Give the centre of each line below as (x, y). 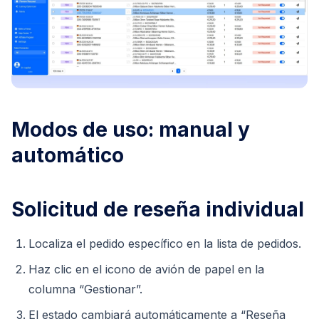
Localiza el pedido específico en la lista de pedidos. (165, 243)
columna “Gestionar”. (85, 289)
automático (68, 155)
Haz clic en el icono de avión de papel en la (146, 269)
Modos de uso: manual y (131, 129)
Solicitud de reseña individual (158, 209)
